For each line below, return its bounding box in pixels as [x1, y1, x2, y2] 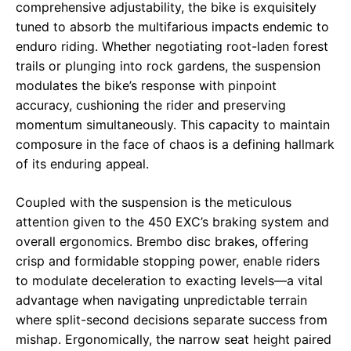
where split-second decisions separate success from [16, 311, 327, 327]
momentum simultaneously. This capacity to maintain [16, 116, 330, 132]
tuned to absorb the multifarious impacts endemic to [16, 18, 329, 34]
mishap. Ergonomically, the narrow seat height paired [16, 331, 331, 347]
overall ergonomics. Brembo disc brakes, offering [16, 233, 309, 249]
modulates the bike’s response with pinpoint [16, 77, 277, 93]
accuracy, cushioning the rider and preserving [16, 96, 286, 113]
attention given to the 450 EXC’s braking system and [16, 213, 329, 230]
